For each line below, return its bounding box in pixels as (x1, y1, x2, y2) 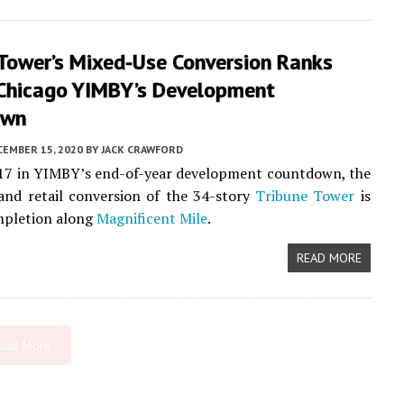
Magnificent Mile (96, 208, 207, 228)
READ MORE (296, 250, 362, 266)
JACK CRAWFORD (101, 142, 183, 156)
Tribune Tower (255, 186, 355, 206)
